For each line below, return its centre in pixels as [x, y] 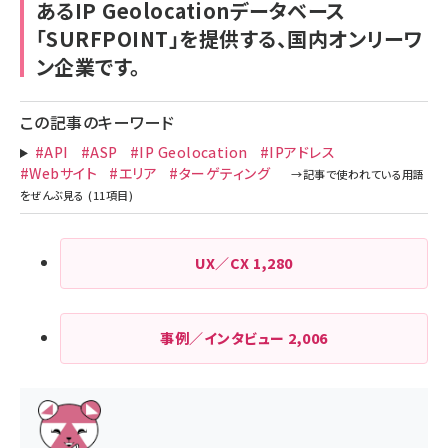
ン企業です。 [88, 66]
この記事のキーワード [97, 122]
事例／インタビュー [224, 338]
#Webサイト [59, 173]
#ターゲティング [220, 173]
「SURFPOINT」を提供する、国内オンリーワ [229, 38]
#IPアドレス [297, 152]
